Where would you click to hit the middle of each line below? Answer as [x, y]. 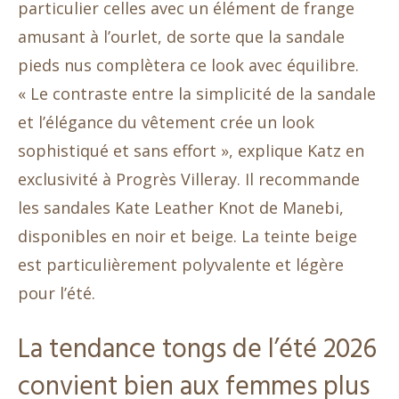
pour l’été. [57, 293]
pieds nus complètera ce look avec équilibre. [188, 65]
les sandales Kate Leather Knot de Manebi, [181, 208]
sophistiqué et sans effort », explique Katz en [191, 151]
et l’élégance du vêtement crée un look [166, 122]
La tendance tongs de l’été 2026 [197, 350]
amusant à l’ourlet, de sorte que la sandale [181, 37]
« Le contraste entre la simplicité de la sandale [197, 94]
